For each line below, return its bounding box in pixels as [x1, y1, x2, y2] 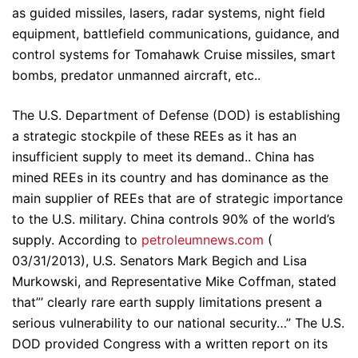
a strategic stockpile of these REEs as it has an [12, 128, 296, 145]
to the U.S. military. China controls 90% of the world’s [12, 211, 335, 228]
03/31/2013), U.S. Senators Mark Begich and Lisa [12, 253, 307, 269]
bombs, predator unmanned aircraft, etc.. [12, 67, 261, 84]
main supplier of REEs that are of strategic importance [12, 190, 343, 207]
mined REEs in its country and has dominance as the [12, 169, 328, 186]
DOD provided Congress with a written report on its [12, 336, 328, 352]
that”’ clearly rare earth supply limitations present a [12, 294, 322, 311]
